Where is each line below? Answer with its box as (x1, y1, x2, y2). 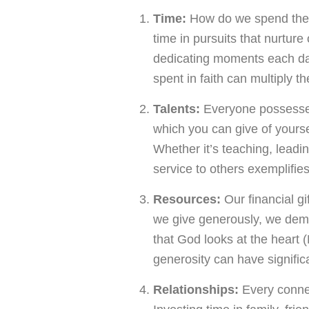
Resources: (153, 192, 221, 206)
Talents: (153, 102, 200, 116)
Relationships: (153, 283, 239, 297)
